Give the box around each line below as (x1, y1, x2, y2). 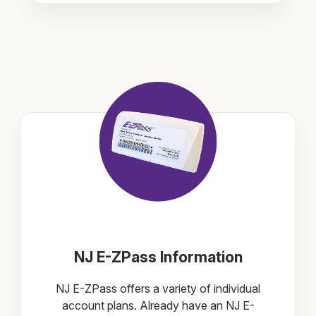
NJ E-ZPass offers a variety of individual (56, 281, 260, 296)
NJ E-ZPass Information (73, 247, 243, 266)
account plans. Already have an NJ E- (61, 298, 255, 312)
